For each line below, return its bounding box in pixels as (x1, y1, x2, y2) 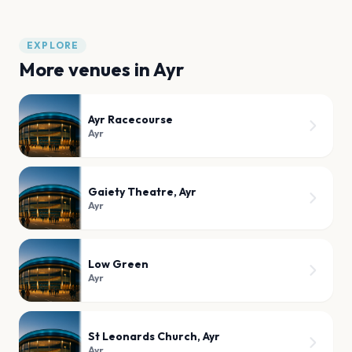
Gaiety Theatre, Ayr (88, 184, 196, 199)
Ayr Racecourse (88, 112, 173, 126)
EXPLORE (27, 38, 79, 51)
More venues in (19, 57, 153, 81)
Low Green (88, 256, 148, 271)
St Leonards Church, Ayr (88, 328, 220, 343)
